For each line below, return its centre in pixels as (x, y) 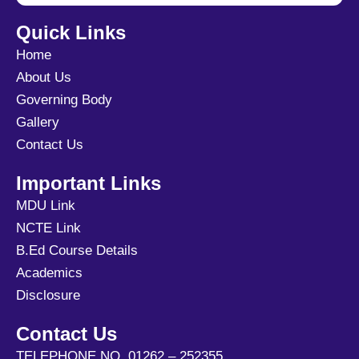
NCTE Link (48, 228)
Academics (49, 272)
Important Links (89, 183)
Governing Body (64, 99)
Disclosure (48, 295)
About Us (44, 77)
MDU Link (46, 205)
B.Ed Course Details (77, 250)
